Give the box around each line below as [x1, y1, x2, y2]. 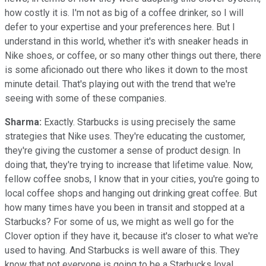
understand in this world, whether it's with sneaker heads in [5, 35, 248, 47]
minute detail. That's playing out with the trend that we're [5, 78, 236, 90]
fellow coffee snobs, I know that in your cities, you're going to [5, 173, 259, 185]
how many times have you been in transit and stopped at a [5, 201, 245, 213]
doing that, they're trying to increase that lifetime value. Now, [5, 159, 253, 170]
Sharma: [5, 116, 42, 128]
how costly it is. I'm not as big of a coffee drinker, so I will [5, 7, 243, 18]
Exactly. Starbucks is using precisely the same [42, 116, 236, 128]
